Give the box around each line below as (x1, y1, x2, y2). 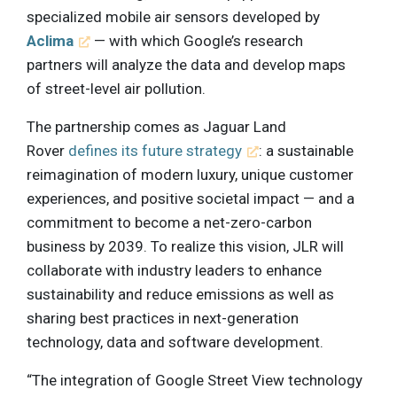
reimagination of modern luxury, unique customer (27, 166, 354, 184)
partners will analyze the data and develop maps (27, 56, 346, 74)
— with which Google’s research (90, 32, 304, 51)
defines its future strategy (68, 142, 242, 160)
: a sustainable (259, 142, 354, 160)
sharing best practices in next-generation (27, 309, 299, 328)
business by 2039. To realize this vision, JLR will (27, 237, 344, 256)
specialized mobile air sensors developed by (27, 8, 320, 27)
